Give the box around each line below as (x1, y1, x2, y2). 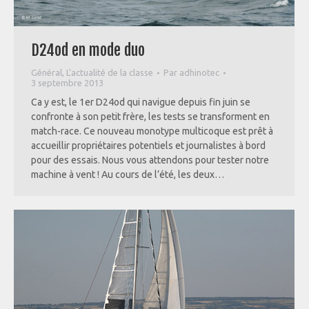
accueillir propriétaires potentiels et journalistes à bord (31, 140, 266, 152)
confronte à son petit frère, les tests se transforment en (31, 111, 270, 123)
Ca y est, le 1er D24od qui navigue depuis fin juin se (31, 97, 250, 108)
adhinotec (179, 68, 219, 78)
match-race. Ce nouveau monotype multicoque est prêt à (31, 126, 273, 137)
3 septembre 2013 (31, 78, 103, 88)
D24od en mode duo (31, 41, 145, 60)
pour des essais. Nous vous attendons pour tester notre (31, 154, 269, 166)
